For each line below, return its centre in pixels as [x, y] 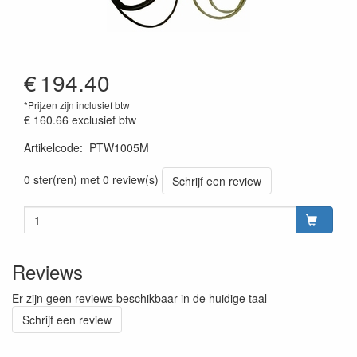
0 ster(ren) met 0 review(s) [91, 179]
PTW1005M [119, 147]
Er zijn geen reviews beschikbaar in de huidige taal [139, 298]
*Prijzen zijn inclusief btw [77, 105]
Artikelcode [52, 147]
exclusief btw [104, 120]
